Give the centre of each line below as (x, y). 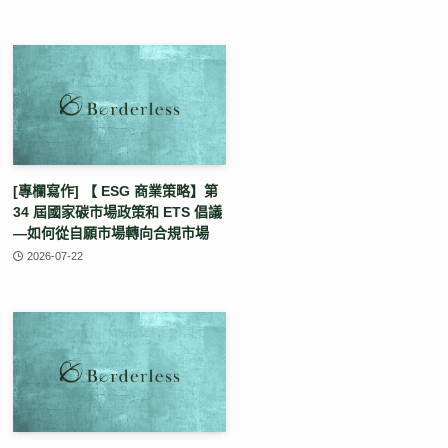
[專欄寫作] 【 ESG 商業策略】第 (115, 190)
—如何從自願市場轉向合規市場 (111, 232)
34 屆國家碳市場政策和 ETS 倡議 (117, 211)
